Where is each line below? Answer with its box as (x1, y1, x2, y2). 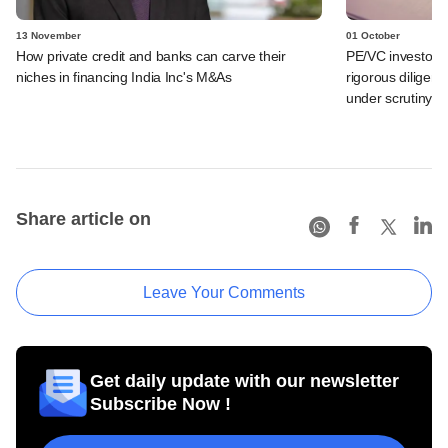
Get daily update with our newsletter (90, 370, 399, 391)
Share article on (16, 208, 151, 229)
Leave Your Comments (143, 283, 305, 301)
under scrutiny (346, 89, 433, 106)
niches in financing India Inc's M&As (16, 68, 232, 85)
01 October (346, 29, 400, 41)
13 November (16, 29, 81, 41)
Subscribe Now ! (90, 393, 231, 414)
